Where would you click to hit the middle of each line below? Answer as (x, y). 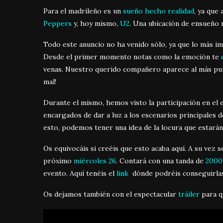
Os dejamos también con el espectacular (111, 194)
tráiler (189, 194)
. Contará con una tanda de (161, 161)
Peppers (57, 23)
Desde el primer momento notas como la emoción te (132, 56)
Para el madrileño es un (83, 11)
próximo (58, 161)
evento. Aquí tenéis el (80, 173)
